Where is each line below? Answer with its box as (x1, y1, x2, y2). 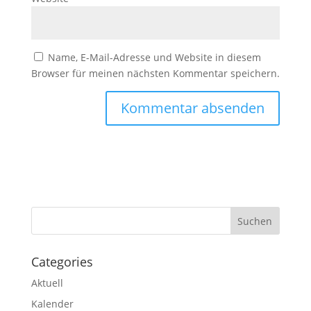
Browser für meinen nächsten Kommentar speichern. (31, 67, 280, 80)
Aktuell (31, 276, 63, 289)
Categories (31, 253, 93, 270)
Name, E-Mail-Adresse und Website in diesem (47, 51, 261, 64)
